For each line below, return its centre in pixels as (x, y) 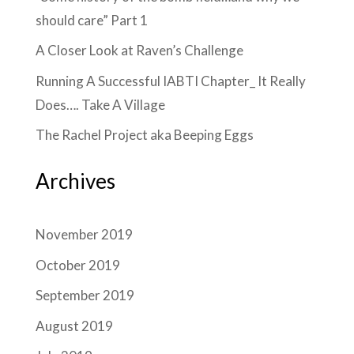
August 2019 (74, 326)
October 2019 (77, 265)
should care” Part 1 (91, 20)
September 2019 (85, 296)
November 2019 (84, 235)
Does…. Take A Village (100, 104)
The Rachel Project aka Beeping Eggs (144, 135)
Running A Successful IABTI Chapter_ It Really (170, 81)
